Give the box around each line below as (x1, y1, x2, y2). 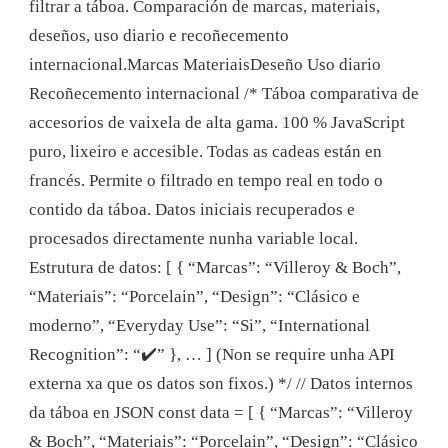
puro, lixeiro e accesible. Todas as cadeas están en (29, 142, 382, 162)
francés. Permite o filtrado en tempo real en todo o (29, 171, 383, 191)
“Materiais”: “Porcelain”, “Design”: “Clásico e (29, 287, 360, 307)
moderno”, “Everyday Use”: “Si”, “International (29, 316, 370, 336)
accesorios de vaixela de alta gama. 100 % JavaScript (29, 113, 405, 133)
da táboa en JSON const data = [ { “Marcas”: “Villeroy (29, 403, 413, 423)
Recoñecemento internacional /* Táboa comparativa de (29, 84, 419, 104)
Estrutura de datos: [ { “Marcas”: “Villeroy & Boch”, (29, 258, 401, 278)
